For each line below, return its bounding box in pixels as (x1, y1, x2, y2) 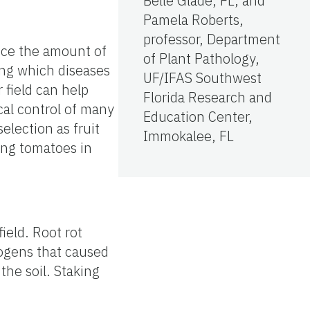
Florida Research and (143, 87, 272, 107)
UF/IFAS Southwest (143, 68, 262, 87)
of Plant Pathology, (143, 48, 259, 68)
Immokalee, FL (143, 126, 234, 145)
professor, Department (143, 29, 280, 48)
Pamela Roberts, (143, 10, 244, 29)
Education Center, (143, 107, 253, 126)
